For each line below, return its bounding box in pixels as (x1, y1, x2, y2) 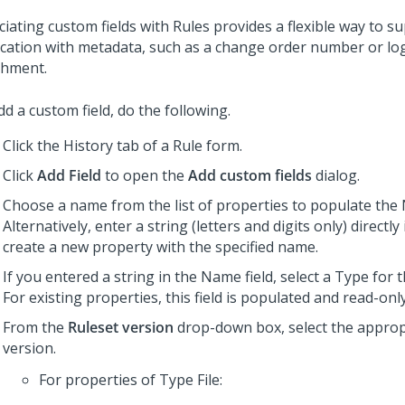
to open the (101, 165, 188, 185)
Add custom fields (188, 165, 312, 185)
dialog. (312, 165, 360, 185)
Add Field (37, 165, 101, 185)
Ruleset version (68, 317, 174, 337)
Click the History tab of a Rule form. (3, 136, 242, 155)
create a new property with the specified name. (3, 237, 318, 257)
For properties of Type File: (39, 370, 222, 390)
